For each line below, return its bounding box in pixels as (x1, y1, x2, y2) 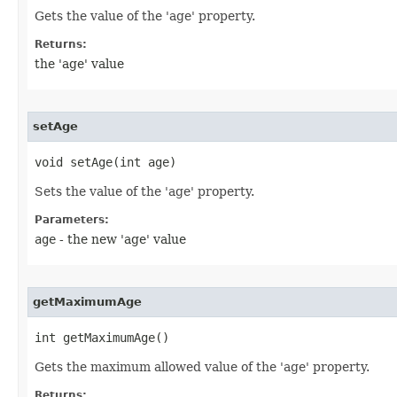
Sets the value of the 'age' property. (35, 184, 254, 198)
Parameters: (35, 214, 109, 226)
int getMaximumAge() (35, 331, 169, 345)
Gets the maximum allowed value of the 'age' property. (35, 360, 370, 374)
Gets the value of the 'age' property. (35, 9, 255, 23)
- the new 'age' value (56, 232, 186, 246)
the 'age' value (35, 57, 124, 71)
